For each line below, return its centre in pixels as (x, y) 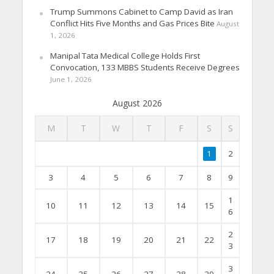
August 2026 (137, 103)
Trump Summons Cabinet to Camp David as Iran (141, 12)
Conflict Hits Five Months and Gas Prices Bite (132, 24)
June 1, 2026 (71, 80)
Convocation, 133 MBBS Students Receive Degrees (145, 68)
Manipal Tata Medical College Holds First (125, 56)
